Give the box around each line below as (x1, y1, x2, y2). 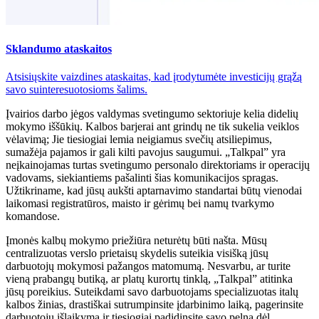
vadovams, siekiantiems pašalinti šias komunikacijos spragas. (6, 172, 278, 184)
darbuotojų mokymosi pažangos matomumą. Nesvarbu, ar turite (6, 260, 291, 273)
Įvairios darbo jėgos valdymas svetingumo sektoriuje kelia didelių (6, 108, 298, 120)
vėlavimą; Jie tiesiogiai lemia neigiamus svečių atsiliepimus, (6, 133, 272, 146)
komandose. (6, 210, 60, 223)
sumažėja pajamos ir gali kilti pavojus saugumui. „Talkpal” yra (6, 146, 286, 159)
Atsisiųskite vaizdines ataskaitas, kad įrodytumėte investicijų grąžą (6, 70, 302, 83)
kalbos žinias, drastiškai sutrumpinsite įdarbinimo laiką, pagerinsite (6, 298, 303, 311)
